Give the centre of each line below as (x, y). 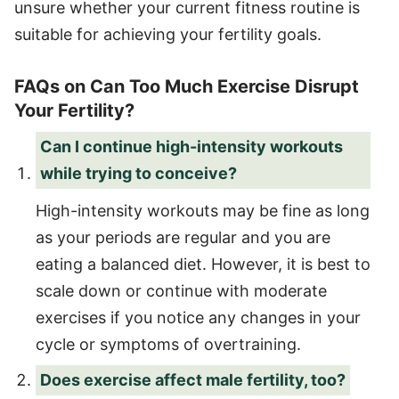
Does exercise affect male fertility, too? (193, 379)
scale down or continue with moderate (181, 290)
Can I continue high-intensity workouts (191, 146)
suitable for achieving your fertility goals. (168, 34)
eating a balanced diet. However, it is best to (203, 264)
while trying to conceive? (138, 173)
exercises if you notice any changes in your (198, 317)
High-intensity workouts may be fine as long (203, 210)
